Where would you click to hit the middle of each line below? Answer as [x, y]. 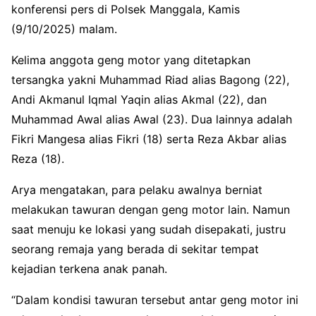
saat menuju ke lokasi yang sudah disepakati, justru [148, 229]
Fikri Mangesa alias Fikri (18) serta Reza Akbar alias [149, 139]
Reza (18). [38, 158]
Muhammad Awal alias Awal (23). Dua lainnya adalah [152, 119]
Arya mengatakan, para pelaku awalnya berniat [137, 189]
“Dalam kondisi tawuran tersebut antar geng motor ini [155, 299]
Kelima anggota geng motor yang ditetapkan [131, 60]
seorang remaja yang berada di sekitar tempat [135, 249]
